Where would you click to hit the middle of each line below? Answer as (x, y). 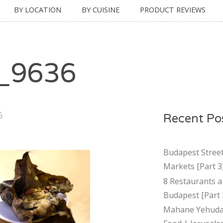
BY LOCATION (38, 9)
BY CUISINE (101, 9)
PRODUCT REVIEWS (173, 9)
